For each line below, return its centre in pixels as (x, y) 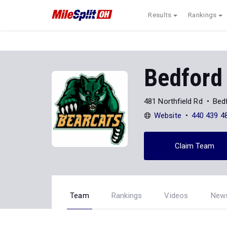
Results (160, 15)
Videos (176, 196)
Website (168, 115)
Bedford (183, 78)
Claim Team (195, 146)
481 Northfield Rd (173, 101)
